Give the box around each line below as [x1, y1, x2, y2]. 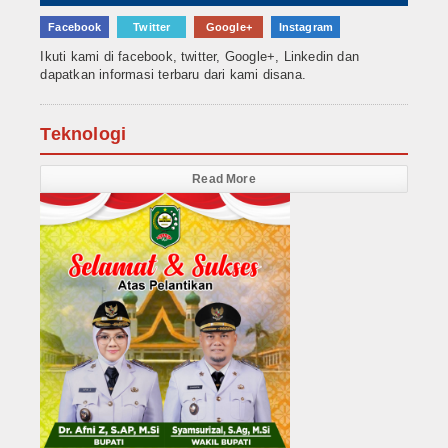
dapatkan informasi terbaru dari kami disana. [40, 67, 306, 83]
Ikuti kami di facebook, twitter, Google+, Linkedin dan [40, 49, 359, 65]
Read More [192, 172, 256, 187]
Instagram [278, 21, 334, 34]
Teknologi [40, 124, 127, 145]
